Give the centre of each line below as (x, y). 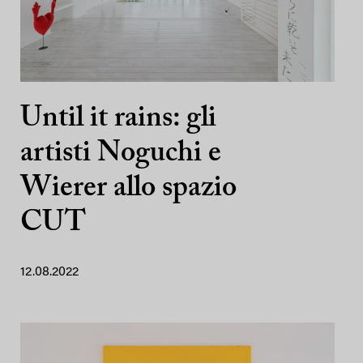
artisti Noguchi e (121, 154)
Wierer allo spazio (128, 189)
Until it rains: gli (118, 120)
